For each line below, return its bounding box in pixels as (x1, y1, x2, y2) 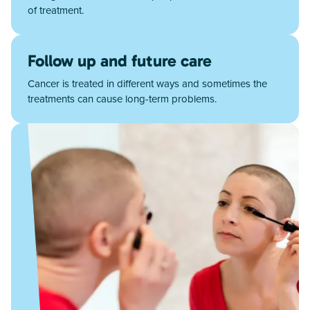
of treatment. (28, 2, 84, 17)
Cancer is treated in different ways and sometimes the (28, 75, 267, 91)
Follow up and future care (28, 50, 212, 71)
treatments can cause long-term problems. (28, 91, 217, 106)
